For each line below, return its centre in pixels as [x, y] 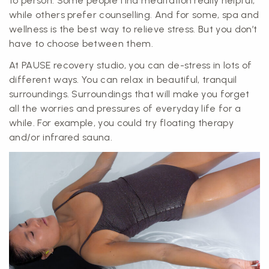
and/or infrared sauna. [61, 137]
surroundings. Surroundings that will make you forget [129, 94]
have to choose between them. [81, 44]
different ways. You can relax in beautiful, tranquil [123, 80]
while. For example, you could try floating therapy [122, 123]
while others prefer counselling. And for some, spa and [134, 15]
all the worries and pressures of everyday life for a [125, 108]
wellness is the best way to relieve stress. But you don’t [133, 29]
